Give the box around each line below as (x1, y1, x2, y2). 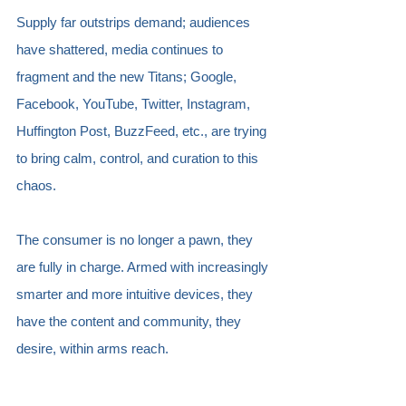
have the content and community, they (16, 313, 245, 329)
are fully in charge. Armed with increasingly (16, 258, 272, 275)
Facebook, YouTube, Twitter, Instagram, (16, 95, 254, 111)
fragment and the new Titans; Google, (16, 68, 240, 84)
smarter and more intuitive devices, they (16, 285, 256, 302)
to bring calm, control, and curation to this (16, 150, 262, 166)
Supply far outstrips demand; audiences (16, 14, 254, 30)
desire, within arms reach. (16, 340, 172, 356)
